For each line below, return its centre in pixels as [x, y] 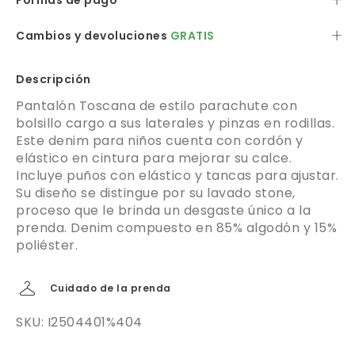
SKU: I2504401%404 [79, 323]
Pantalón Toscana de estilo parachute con [157, 106]
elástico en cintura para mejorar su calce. [154, 158]
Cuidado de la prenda [110, 288]
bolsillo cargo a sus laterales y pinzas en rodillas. [175, 124]
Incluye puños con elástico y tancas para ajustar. [177, 176]
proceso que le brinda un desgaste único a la [163, 211]
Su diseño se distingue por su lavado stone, [156, 193]
